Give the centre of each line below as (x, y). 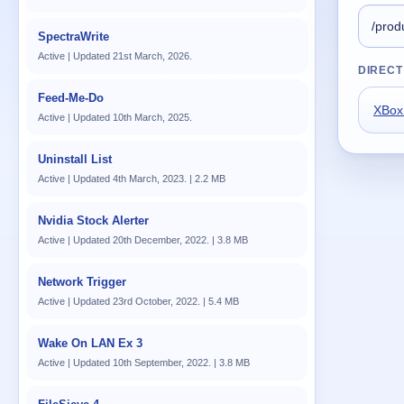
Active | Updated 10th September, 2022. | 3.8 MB (144, 363)
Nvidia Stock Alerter (93, 220)
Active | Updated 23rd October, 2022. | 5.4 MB (138, 301)
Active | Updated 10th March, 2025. (115, 117)
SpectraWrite (73, 37)
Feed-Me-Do (71, 98)
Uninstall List (75, 159)
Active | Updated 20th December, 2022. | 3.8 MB (143, 240)
